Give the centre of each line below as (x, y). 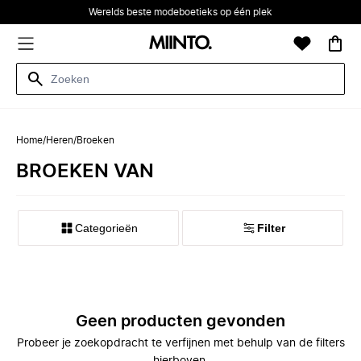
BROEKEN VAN (85, 172)
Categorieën (106, 228)
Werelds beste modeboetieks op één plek (180, 12)
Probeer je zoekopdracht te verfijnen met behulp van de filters (180, 343)
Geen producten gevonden (180, 322)
